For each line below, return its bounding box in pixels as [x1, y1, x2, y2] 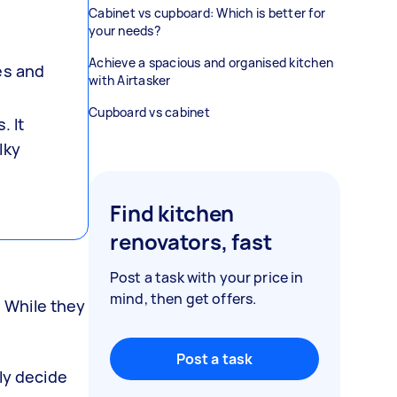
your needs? [89, 22, 160, 39]
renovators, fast [110, 227, 272, 256]
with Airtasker [89, 72, 171, 89]
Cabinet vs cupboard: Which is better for [89, 4, 325, 21]
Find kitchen [110, 198, 235, 228]
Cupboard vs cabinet [89, 104, 210, 121]
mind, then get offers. [110, 289, 257, 308]
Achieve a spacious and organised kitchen [89, 54, 333, 71]
